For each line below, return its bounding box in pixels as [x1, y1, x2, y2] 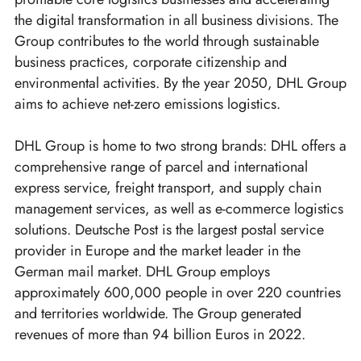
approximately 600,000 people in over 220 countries [15, 282, 341, 304]
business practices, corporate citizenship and [15, 52, 287, 73]
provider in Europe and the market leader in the [15, 240, 301, 262]
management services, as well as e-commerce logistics [15, 198, 343, 220]
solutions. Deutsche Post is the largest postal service [15, 219, 324, 241]
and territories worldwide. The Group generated [15, 303, 301, 325]
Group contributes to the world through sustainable [15, 31, 319, 52]
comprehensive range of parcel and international [15, 156, 308, 178]
